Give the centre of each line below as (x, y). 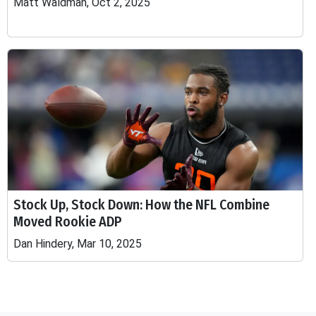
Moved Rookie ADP (68, 221)
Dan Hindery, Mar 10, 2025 (78, 244)
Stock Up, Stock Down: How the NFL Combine (141, 205)
